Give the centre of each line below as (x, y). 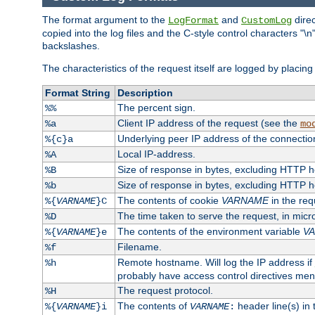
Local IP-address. (156, 154)
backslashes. (71, 45)
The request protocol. (165, 290)
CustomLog (266, 20)
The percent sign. (156, 107)
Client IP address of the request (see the (208, 123)
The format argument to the (105, 19)
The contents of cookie (169, 200)
